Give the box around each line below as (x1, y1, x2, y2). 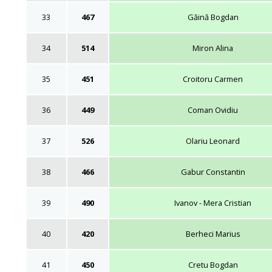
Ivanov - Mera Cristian (174, 197, 251, 208)
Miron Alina (192, 42, 233, 53)
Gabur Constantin (180, 166, 245, 177)
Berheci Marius (185, 228, 240, 239)
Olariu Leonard (186, 135, 240, 146)
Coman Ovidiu (188, 104, 238, 115)
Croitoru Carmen (183, 73, 243, 84)
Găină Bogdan (187, 11, 239, 22)
